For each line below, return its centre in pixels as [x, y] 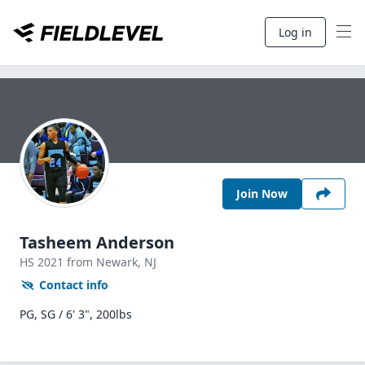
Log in [295, 32]
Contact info [74, 285]
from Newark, [106, 262]
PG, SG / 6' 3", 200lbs [76, 314]
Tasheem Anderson [97, 242]
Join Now [262, 193]
